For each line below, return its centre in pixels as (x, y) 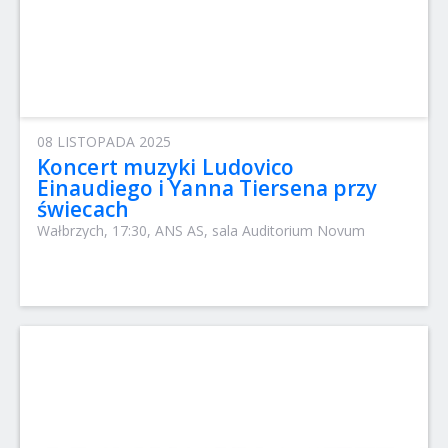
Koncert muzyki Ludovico (166, 166)
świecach (83, 208)
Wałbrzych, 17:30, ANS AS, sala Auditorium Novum (201, 230)
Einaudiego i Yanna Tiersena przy (207, 187)
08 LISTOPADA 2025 (104, 141)
